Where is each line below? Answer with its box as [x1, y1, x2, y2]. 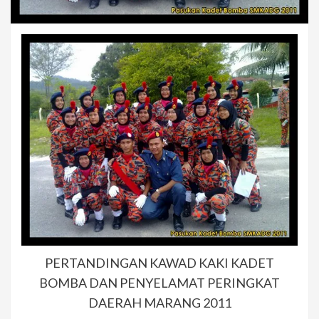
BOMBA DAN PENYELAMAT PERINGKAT [39, 274, 280, 291]
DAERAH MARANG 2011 [88, 294, 231, 310]
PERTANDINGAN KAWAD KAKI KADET [45, 254, 274, 271]
